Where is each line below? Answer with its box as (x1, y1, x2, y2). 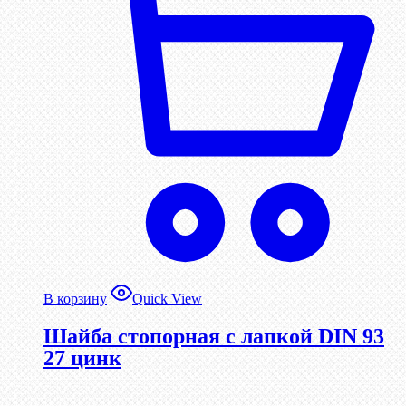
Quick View (132, 291, 202, 307)
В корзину (43, 291, 107, 307)
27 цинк (43, 346, 121, 371)
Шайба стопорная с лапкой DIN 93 (43, 324, 384, 349)
